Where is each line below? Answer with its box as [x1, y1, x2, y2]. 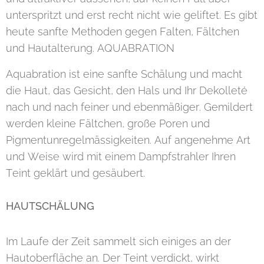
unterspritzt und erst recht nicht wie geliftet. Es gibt [6, 9, 258, 22]
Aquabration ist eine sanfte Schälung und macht [6, 68, 242, 81]
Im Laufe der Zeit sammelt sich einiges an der [6, 235, 231, 248]
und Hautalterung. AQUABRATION [6, 42, 174, 55]
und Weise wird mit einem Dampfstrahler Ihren [6, 150, 236, 163]
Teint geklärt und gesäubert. [6, 167, 145, 180]
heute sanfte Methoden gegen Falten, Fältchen [6, 25, 239, 38]
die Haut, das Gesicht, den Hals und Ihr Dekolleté [6, 84, 247, 97]
